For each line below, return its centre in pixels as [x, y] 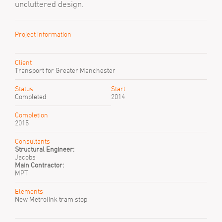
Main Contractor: [39, 165]
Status [24, 88]
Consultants [32, 141]
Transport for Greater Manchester [65, 70]
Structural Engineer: [45, 149]
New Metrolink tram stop [51, 199]
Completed [30, 96]
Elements [29, 191]
